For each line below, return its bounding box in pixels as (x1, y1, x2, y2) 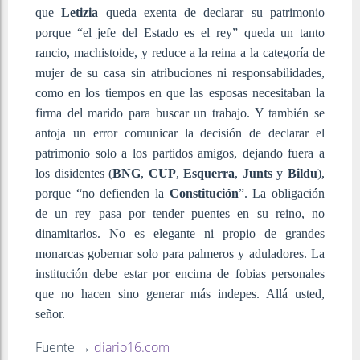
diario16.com (94, 337, 170, 356)
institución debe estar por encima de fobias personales (35, 266, 325, 280)
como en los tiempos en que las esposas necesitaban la (35, 85, 325, 100)
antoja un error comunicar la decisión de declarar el (35, 125, 325, 140)
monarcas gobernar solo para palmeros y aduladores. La (35, 246, 325, 260)
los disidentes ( (35, 166, 113, 180)
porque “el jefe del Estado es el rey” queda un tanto (35, 25, 325, 39)
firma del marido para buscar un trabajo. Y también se (35, 105, 325, 120)
